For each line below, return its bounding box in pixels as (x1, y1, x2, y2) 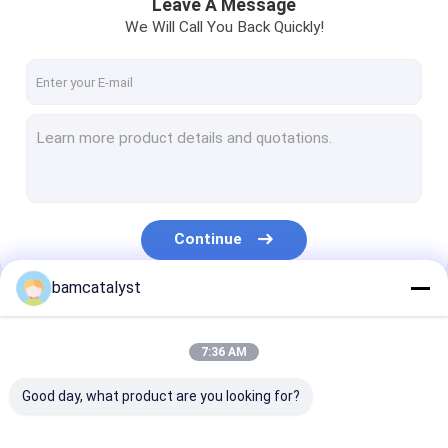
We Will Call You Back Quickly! (124, 17, 324, 36)
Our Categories (17, 310, 142, 331)
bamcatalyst (52, 278, 141, 297)
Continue (174, 230, 243, 249)
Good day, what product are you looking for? (22, 388, 300, 404)
